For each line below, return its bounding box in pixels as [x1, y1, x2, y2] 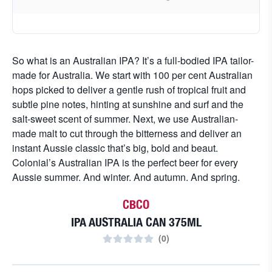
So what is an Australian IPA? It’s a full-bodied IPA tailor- [12, 53, 254, 67]
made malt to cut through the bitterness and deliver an [12, 126, 242, 140]
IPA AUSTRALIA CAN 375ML [70, 215, 202, 229]
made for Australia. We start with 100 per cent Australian [12, 68, 253, 82]
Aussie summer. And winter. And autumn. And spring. [12, 170, 240, 184]
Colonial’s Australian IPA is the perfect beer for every [12, 155, 238, 169]
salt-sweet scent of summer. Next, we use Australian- [12, 112, 238, 126]
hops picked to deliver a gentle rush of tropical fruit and [12, 83, 246, 97]
